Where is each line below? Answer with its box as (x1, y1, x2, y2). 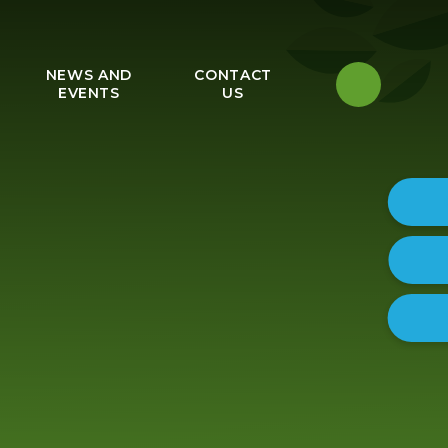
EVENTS (57, 84, 120, 102)
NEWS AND (45, 66, 132, 84)
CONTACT (194, 66, 272, 84)
